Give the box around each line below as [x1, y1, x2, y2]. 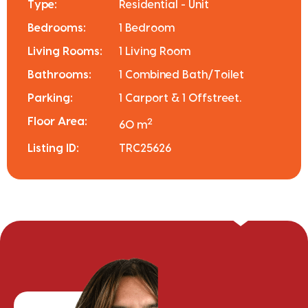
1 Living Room [119, 45, 191, 57]
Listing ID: [27, 143, 79, 155]
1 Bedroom [119, 22, 175, 34]
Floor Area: [27, 115, 87, 127]
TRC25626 [119, 143, 172, 155]
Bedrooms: [27, 22, 86, 34]
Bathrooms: [27, 69, 91, 80]
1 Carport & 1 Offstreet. [119, 92, 242, 104]
